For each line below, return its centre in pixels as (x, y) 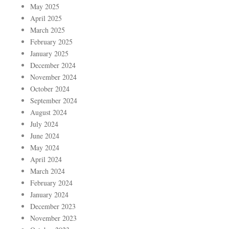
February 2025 (51, 42)
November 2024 (53, 77)
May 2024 (45, 148)
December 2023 (53, 207)
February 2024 (51, 183)
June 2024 (45, 136)
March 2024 (48, 171)
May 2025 (45, 7)
